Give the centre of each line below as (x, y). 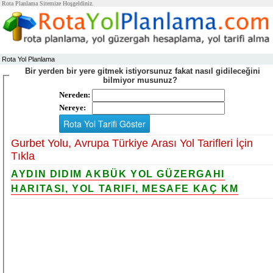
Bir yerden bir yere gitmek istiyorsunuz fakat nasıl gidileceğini (142, 71)
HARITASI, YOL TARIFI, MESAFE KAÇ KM (125, 188)
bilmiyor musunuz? (142, 80)
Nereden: (75, 94)
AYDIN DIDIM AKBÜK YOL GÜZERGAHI (118, 174)
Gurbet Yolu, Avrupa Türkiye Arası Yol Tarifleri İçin (132, 143)
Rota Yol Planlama (28, 59)
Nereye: (73, 107)
